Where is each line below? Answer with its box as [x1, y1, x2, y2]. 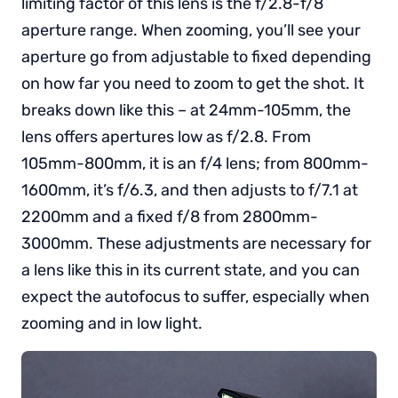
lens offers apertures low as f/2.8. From [21, 126, 311, 147]
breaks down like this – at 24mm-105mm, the [21, 99, 351, 120]
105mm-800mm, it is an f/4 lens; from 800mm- [21, 153, 369, 173]
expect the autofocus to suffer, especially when [21, 286, 370, 306]
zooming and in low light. [21, 313, 203, 333]
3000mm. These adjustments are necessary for [21, 233, 371, 253]
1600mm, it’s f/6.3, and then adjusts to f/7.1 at [21, 179, 358, 200]
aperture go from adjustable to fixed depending [21, 46, 371, 67]
